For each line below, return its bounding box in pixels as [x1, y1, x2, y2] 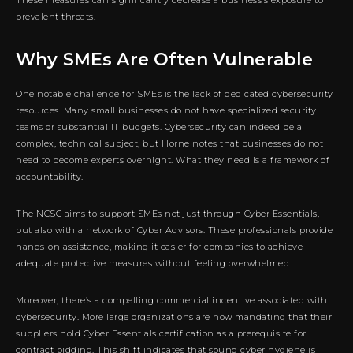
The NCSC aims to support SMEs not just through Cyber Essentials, [16, 207, 319, 219]
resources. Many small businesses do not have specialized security [16, 104, 317, 116]
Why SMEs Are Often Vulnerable [16, 48, 314, 70]
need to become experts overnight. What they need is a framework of [16, 154, 329, 165]
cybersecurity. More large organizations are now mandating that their [16, 310, 332, 322]
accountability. [16, 170, 84, 182]
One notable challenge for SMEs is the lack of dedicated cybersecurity [16, 87, 333, 99]
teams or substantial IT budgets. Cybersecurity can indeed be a [16, 121, 302, 132]
